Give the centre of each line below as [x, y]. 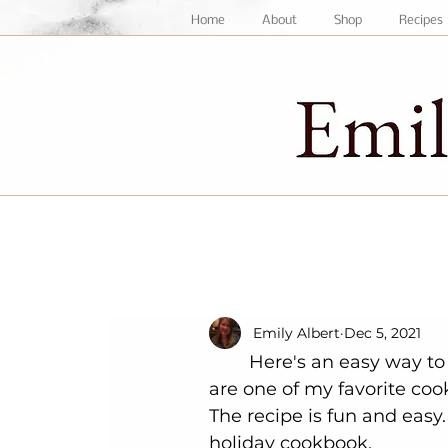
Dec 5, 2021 [382, 332]
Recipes [421, 20]
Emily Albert [296, 332]
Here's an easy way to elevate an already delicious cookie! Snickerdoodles [229, 362]
